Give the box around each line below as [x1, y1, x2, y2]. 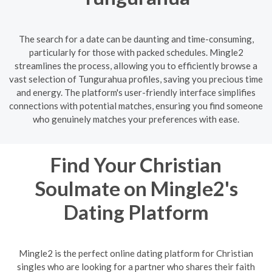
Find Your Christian [50, 152, 222, 177]
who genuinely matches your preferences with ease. [33, 113, 239, 124]
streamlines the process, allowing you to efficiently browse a [15, 59, 257, 71]
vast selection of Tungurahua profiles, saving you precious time [9, 73, 263, 84]
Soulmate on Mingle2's [34, 175, 238, 200]
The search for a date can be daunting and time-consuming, [18, 33, 254, 44]
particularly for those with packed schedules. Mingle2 [29, 46, 243, 58]
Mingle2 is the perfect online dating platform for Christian [19, 248, 253, 259]
